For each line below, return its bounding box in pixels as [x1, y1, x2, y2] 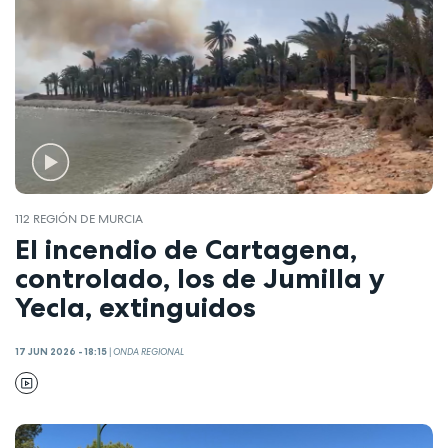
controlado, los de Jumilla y [15, 261, 385, 296]
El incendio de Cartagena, [15, 232, 357, 267]
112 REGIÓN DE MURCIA [15, 210, 143, 227]
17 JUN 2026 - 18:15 [15, 345, 107, 358]
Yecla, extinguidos [15, 290, 256, 325]
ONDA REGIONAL [113, 345, 184, 358]
